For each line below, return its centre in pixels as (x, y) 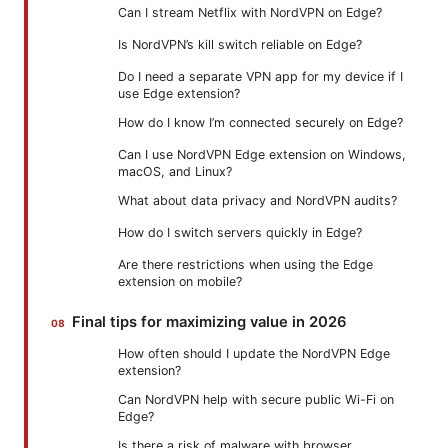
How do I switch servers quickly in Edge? (240, 233)
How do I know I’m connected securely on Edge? (260, 123)
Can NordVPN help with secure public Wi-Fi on (256, 400)
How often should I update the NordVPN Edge (254, 354)
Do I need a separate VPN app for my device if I (260, 77)
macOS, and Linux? (175, 172)
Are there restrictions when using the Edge (245, 265)
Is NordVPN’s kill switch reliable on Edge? (240, 45)
